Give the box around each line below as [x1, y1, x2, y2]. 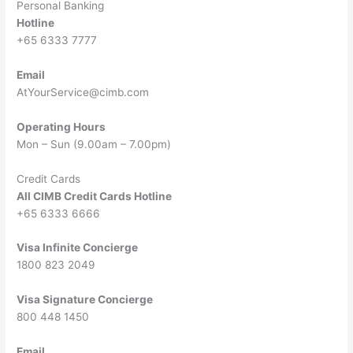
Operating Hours [17, 120, 106, 133]
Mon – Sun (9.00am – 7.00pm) [17, 137, 172, 150]
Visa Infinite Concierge [17, 241, 139, 255]
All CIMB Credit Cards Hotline [17, 189, 173, 203]
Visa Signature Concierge [17, 293, 154, 307]
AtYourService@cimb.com [17, 85, 150, 98]
